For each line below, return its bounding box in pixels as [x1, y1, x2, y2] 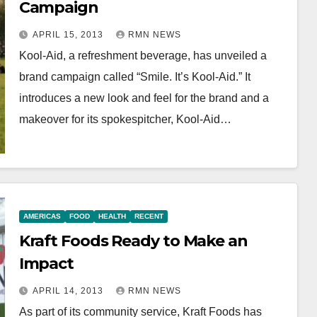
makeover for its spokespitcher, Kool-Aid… [18, 113, 231, 125]
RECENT [134, 212, 163, 220]
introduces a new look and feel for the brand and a [18, 91, 269, 104]
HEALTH [98, 212, 126, 220]
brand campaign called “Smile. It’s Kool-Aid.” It [18, 70, 250, 83]
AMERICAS [23, 212, 61, 220]
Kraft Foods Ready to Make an [18, 231, 248, 250]
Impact [18, 253, 74, 273]
